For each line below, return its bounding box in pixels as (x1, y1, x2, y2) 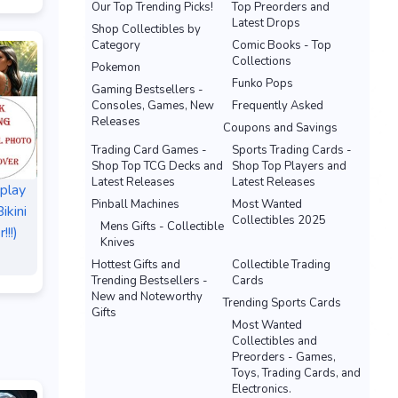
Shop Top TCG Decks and (92, 158, 223, 174)
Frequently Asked (232, 98, 323, 114)
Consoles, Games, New (92, 98, 214, 114)
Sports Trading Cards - (232, 142, 352, 158)
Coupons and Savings (223, 120, 338, 136)
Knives (100, 235, 135, 251)
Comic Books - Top (232, 37, 331, 53)
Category (92, 37, 140, 53)
